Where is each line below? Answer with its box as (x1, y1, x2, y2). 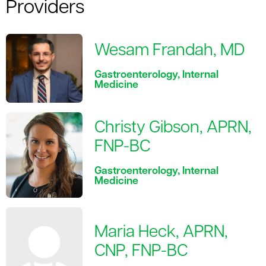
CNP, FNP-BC (94, 243, 188, 260)
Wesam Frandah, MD (94, 43, 245, 60)
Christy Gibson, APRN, (94, 119, 252, 137)
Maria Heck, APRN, (94, 224, 229, 241)
